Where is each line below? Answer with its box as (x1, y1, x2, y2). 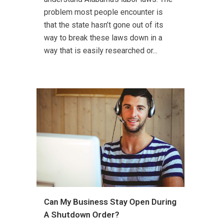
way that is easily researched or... (44, 45, 157, 55)
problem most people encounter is (44, 7, 163, 17)
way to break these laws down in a (44, 33, 162, 42)
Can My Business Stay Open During (44, 196, 177, 207)
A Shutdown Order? (44, 209, 119, 220)
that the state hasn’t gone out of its (44, 20, 163, 30)
